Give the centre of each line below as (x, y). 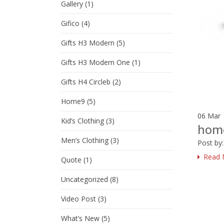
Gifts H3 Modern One (95, 62)
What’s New (80, 218)
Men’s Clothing (85, 140)
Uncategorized (84, 179)
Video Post (78, 199)
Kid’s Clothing (82, 121)
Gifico (70, 23)
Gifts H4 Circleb (86, 82)
